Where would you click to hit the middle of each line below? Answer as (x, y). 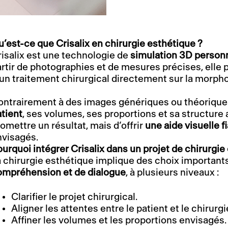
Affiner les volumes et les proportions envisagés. (119, 220)
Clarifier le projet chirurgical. (75, 197)
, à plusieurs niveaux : (173, 173)
